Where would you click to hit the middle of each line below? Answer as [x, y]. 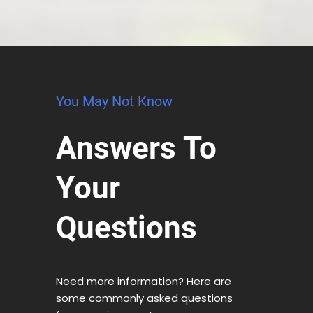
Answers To [136, 148]
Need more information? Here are [144, 282]
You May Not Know [114, 101]
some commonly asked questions [144, 298]
